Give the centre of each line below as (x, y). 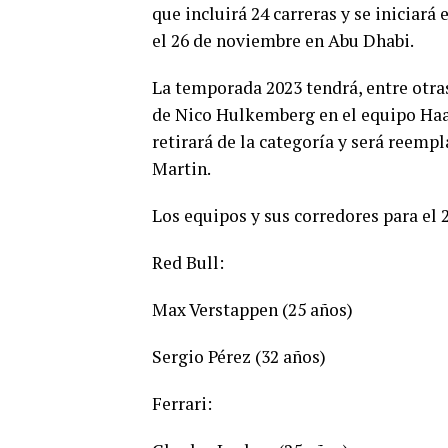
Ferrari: (182, 404)
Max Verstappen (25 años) (252, 310)
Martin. (181, 169)
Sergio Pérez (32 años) (239, 357)
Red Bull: (188, 263)
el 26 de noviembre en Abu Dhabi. (283, 41)
